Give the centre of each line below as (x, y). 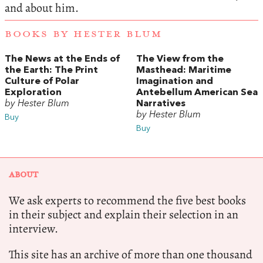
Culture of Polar (42, 82)
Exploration (33, 93)
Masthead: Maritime (184, 71)
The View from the (180, 60)
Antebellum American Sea (197, 93)
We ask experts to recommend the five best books (127, 201)
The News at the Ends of (62, 60)
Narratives (161, 104)
